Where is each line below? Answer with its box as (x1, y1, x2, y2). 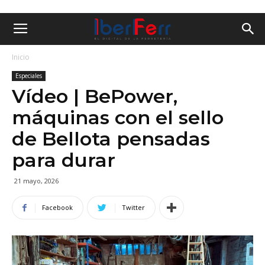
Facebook (42, 203, 73, 212)
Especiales (15, 72, 42, 80)
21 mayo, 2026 (14, 176, 59, 185)
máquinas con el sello (12, 106, 224, 129)
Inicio (12, 52, 30, 62)
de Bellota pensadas (12, 127, 210, 150)
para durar (12, 148, 115, 172)
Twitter (122, 203, 145, 212)
